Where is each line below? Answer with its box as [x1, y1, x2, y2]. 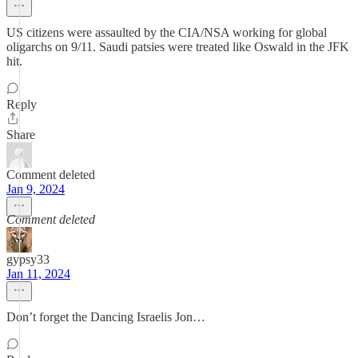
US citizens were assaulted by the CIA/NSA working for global [6, 26, 327, 39]
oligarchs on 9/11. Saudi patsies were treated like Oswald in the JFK [6, 40, 349, 54]
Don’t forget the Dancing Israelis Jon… [6, 310, 205, 324]
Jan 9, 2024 [6, 182, 65, 196]
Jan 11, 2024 [6, 267, 70, 280]
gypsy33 [6, 253, 50, 266]
